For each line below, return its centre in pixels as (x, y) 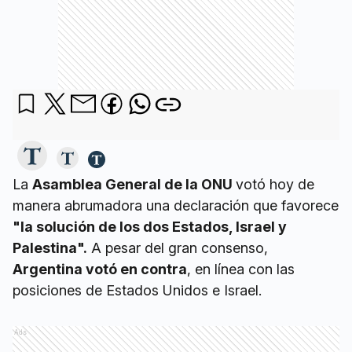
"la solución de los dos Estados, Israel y (150, 227)
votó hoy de (275, 184)
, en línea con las (241, 269)
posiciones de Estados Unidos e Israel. (137, 290)
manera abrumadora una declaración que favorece (176, 205)
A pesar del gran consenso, (178, 248)
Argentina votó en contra (100, 269)
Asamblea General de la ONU (134, 184)
